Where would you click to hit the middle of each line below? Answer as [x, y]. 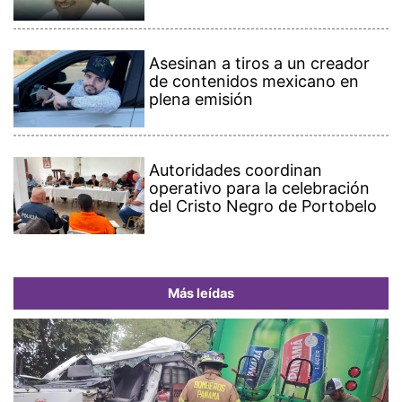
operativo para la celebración [260, 188]
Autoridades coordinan [236, 170]
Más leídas [201, 294]
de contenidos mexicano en [254, 81]
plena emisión [201, 99]
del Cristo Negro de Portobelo [263, 206]
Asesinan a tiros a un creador [260, 63]
